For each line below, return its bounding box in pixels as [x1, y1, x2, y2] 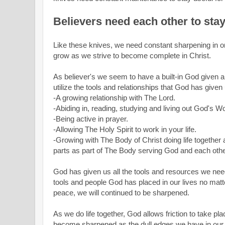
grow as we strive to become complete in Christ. [53, 51, 215, 60]
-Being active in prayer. [53, 115, 128, 124]
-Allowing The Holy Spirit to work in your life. [53, 125, 198, 134]
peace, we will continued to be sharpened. [53, 188, 191, 197]
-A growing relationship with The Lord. [53, 93, 175, 102]
